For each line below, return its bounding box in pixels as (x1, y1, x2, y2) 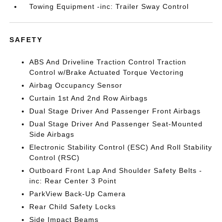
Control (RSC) (29, 154, 80, 162)
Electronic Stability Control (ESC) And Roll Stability (29, 143, 213, 151)
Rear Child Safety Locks (29, 203, 116, 211)
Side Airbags (29, 130, 75, 138)
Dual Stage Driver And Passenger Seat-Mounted (29, 120, 203, 128)
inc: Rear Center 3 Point (29, 177, 117, 185)
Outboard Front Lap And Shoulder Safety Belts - (29, 166, 203, 174)
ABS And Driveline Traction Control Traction (29, 58, 187, 66)
